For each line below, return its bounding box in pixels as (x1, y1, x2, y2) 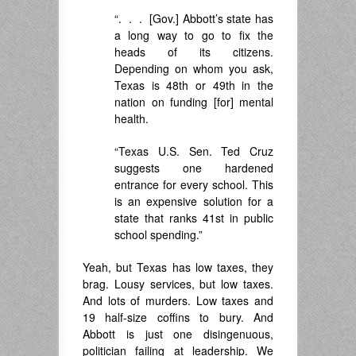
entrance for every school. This (114, 176, 273, 192)
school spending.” (114, 226, 203, 242)
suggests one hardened (114, 159, 273, 176)
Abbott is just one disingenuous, (83, 325, 273, 342)
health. (114, 110, 149, 126)
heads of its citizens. (114, 43, 273, 60)
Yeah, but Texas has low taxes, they (83, 258, 273, 275)
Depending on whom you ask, (114, 60, 273, 76)
